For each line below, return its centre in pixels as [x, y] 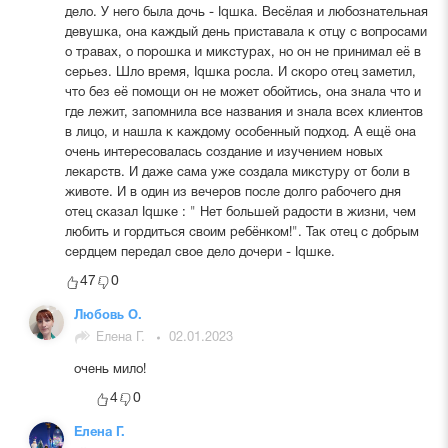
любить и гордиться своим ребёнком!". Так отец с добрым [241, 232]
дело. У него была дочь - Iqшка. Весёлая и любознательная [246, 12]
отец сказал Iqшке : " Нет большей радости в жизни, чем [240, 212]
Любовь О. [107, 315]
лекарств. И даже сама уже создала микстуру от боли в [237, 172]
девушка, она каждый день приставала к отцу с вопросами [245, 32]
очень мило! [109, 369]
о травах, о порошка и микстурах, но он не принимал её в [242, 52]
